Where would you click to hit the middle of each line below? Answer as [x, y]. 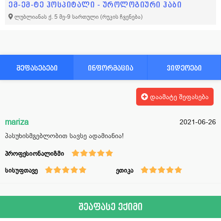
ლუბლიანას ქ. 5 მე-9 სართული [57, 17]
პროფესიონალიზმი [35, 154]
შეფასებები [37, 68]
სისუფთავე [21, 170]
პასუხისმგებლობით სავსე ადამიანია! [64, 136]
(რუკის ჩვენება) [121, 17]
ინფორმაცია [110, 68]
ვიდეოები [184, 68]
